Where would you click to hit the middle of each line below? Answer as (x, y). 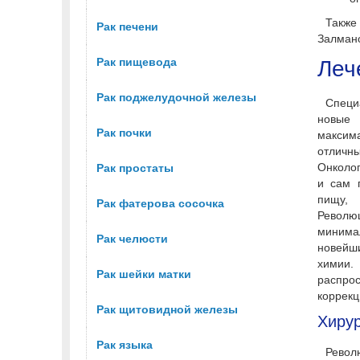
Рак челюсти (132, 239)
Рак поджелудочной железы (176, 98)
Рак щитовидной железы (167, 310)
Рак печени (127, 27)
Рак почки (124, 133)
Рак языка (125, 345)
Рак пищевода (137, 62)
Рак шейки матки (144, 274)
